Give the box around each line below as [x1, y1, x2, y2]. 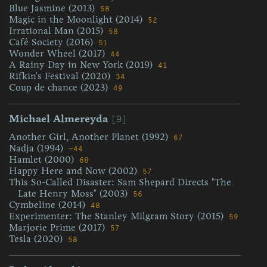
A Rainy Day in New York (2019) [9, 59, 156, 70]
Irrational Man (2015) [9, 25, 106, 36]
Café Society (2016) [9, 36, 96, 48]
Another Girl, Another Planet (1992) [9, 131, 171, 142]
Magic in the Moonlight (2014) [9, 14, 145, 25]
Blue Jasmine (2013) [9, 2, 98, 14]
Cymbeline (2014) [9, 199, 88, 210]
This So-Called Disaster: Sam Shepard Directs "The [9, 176, 231, 188]
